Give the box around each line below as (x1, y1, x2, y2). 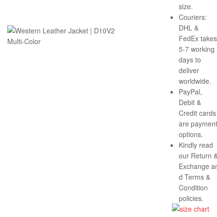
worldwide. (179, 76, 211, 86)
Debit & (179, 97, 201, 107)
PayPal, (179, 86, 202, 96)
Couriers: (179, 12, 207, 22)
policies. (179, 193, 203, 203)
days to (179, 54, 201, 64)
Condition (179, 182, 208, 192)
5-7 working (179, 44, 215, 54)
